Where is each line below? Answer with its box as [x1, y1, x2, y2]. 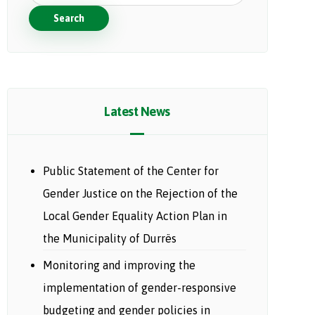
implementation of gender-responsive [42, 281, 236, 294]
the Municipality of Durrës [42, 232, 176, 245]
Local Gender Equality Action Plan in [42, 210, 227, 222]
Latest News [104, 104, 170, 119]
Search [53, 13, 84, 24]
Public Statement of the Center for [42, 165, 219, 177]
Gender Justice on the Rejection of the [42, 187, 238, 200]
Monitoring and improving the [42, 259, 195, 271]
